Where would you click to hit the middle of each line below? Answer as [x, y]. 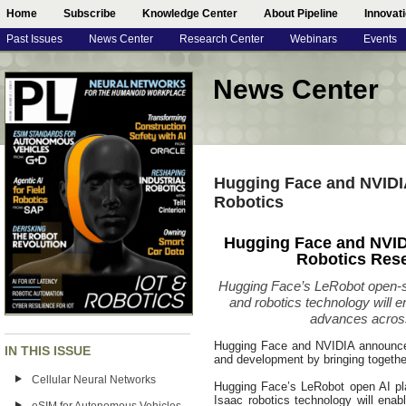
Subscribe [90, 14]
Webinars [314, 39]
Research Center [222, 39]
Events [380, 39]
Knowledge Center [190, 14]
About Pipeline [301, 14]
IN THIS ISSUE [48, 351]
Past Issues [34, 39]
